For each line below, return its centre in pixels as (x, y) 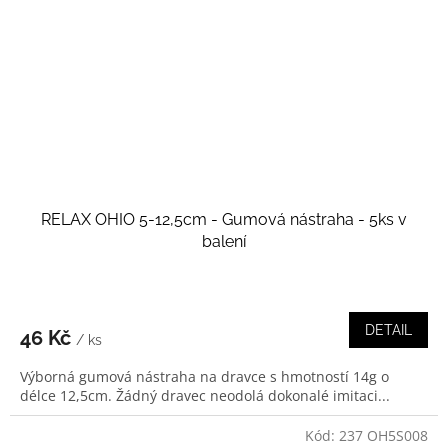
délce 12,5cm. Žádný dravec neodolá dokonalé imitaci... (205, 395)
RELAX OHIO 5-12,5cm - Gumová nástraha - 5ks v (224, 219)
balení (224, 241)
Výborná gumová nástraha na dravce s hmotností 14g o (204, 376)
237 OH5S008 (383, 435)
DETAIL (388, 329)
